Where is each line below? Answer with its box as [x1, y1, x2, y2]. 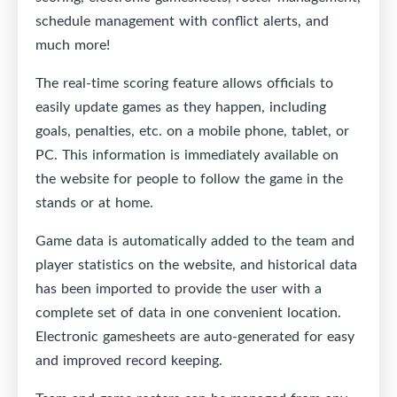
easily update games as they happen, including [35, 97, 326, 117]
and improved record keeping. [35, 350, 222, 370]
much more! [35, 35, 110, 55]
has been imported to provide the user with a [35, 278, 322, 299]
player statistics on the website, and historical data [35, 254, 357, 275]
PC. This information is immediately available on [35, 144, 339, 165]
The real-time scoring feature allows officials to [35, 73, 333, 93]
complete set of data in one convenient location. [35, 302, 341, 323]
